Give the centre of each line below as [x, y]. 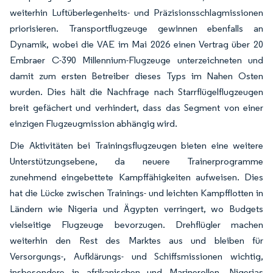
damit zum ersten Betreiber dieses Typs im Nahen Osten [136, 76]
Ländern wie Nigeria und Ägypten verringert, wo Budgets [136, 209]
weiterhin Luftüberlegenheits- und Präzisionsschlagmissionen [136, 12]
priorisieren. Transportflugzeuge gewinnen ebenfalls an [136, 28]
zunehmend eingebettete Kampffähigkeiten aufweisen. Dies [136, 177]
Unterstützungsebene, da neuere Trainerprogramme [136, 161]
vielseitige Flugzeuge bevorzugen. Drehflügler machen [136, 225]
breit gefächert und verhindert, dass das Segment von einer [136, 108]
